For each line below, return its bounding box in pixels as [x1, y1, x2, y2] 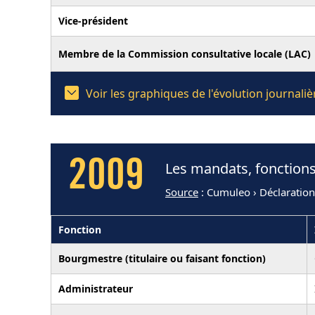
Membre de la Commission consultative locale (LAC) [58, 46, 311, 60]
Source [165, 185, 198, 199]
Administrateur [58, 281, 133, 295]
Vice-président [58, 13, 128, 27]
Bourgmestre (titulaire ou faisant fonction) [58, 251, 266, 265]
